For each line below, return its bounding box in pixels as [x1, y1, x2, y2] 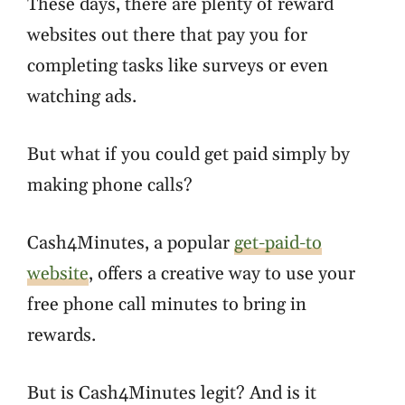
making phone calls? [27, 174, 193, 197]
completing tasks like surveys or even [27, 54, 328, 78]
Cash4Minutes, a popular [27, 231, 234, 255]
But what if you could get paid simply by [27, 143, 350, 166]
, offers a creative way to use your [89, 262, 355, 286]
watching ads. [27, 85, 137, 108]
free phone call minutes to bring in [27, 293, 306, 316]
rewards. [27, 324, 96, 347]
